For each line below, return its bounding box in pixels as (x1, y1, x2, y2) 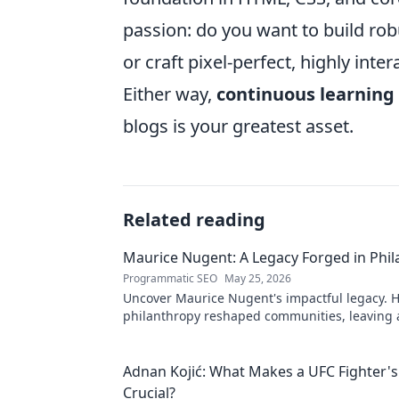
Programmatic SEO (123, 271, 217, 286)
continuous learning (216, 82, 395, 106)
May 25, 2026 (224, 271, 291, 286)
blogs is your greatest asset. (123, 114, 354, 138)
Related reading (123, 208, 265, 232)
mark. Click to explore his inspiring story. (123, 325, 366, 342)
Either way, (123, 82, 216, 106)
